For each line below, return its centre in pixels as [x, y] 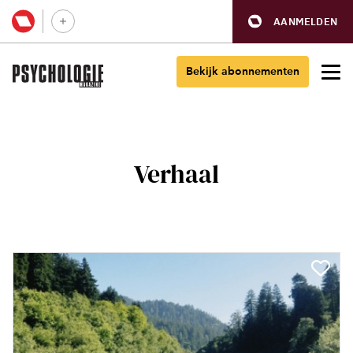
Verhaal [176, 174]
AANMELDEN [305, 21]
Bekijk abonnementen [243, 71]
